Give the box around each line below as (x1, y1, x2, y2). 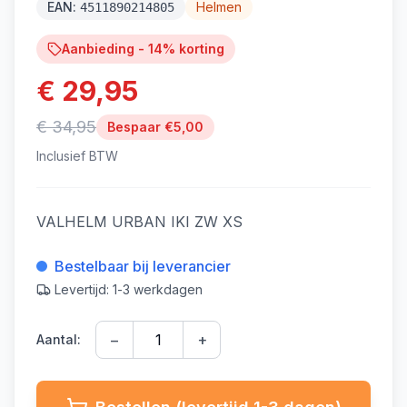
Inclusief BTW (36, 148, 118, 164)
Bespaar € (107, 119, 174, 134)
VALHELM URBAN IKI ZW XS (36, 213, 243, 231)
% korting (163, 41, 224, 56)
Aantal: (36, 332, 81, 347)
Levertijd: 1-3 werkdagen (55, 282, 203, 297)
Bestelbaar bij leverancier (55, 257, 231, 275)
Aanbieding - (62, 41, 148, 56)
